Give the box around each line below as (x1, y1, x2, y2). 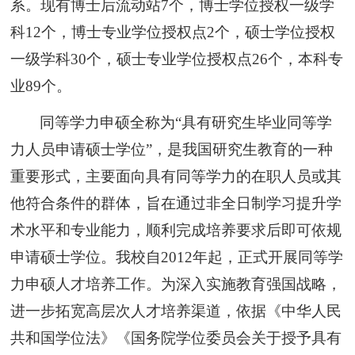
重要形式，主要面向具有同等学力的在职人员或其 (10, 167, 342, 185)
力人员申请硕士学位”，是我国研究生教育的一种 (10, 140, 334, 158)
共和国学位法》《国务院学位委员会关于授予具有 (10, 329, 342, 346)
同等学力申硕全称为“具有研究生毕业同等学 (40, 113, 333, 131)
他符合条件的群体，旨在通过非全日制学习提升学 (10, 194, 342, 212)
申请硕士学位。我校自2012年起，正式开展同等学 (10, 248, 344, 265)
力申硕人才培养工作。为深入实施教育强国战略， (10, 275, 342, 292)
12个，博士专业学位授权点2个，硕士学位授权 (25, 23, 336, 40)
